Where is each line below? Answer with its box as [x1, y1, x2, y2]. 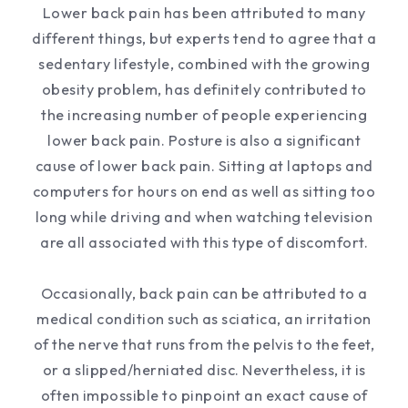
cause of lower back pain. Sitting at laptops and [35, 157, 373, 175]
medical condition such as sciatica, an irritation [36, 310, 372, 328]
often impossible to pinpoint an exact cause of [40, 386, 368, 404]
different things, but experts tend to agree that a [32, 29, 376, 47]
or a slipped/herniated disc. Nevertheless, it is [42, 361, 366, 379]
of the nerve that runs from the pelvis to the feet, [33, 335, 375, 353]
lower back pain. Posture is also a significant [47, 131, 361, 149]
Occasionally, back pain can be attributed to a [40, 284, 368, 302]
